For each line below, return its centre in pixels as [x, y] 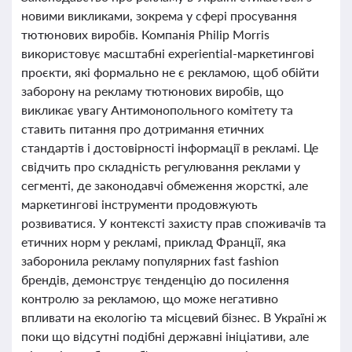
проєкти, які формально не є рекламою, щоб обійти [170, 72]
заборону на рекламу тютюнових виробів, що [152, 91]
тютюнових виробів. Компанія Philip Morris [145, 34]
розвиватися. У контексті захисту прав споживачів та [174, 223]
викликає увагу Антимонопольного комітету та [157, 110]
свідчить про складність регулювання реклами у [161, 166]
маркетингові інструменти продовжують [139, 204]
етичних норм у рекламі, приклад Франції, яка [154, 242]
